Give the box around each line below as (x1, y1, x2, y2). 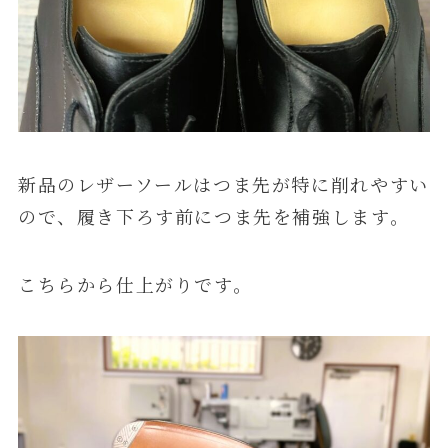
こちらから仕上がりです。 (17, 270, 253, 297)
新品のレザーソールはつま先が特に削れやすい (17, 171, 429, 198)
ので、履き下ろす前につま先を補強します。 (17, 203, 410, 230)
